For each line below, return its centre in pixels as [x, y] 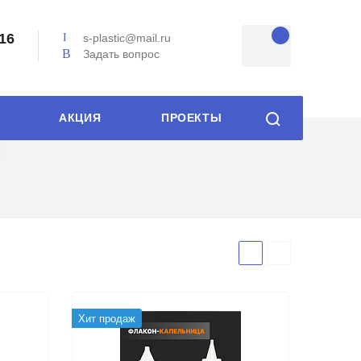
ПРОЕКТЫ [192, 118]
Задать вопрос [121, 54]
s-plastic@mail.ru [127, 38]
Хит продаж [107, 319]
